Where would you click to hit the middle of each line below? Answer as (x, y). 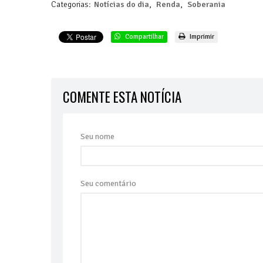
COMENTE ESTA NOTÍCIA (122, 97)
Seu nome (97, 137)
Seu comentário (108, 184)
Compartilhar (144, 37)
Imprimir (201, 37)
